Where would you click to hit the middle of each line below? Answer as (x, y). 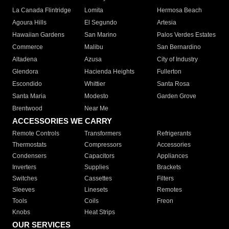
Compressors (103, 145)
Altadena (25, 60)
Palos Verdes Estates (186, 35)
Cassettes (98, 179)
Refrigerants (174, 134)
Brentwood (27, 109)
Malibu (94, 47)
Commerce (28, 47)
